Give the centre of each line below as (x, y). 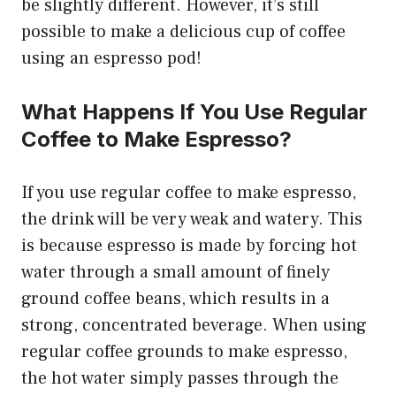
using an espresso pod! (111, 59)
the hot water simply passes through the (180, 379)
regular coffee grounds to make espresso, (184, 352)
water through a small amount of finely (175, 273)
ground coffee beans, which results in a (175, 299)
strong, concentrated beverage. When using (194, 326)
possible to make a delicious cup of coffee (183, 32)
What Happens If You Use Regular (194, 112)
